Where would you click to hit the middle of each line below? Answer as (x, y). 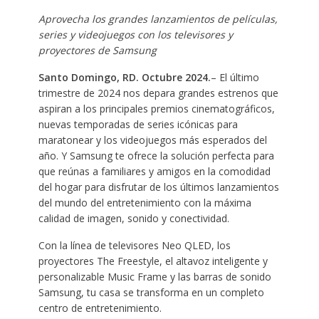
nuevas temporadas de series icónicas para (138, 124)
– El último (235, 77)
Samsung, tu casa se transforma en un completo (151, 292)
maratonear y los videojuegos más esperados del (152, 140)
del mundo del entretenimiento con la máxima (145, 202)
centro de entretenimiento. (100, 308)
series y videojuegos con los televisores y (135, 34)
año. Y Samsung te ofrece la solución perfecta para (156, 155)
